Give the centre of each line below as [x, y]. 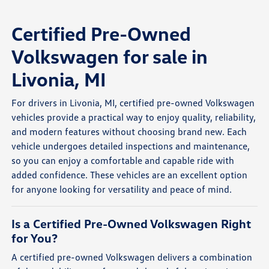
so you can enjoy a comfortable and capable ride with [123, 161]
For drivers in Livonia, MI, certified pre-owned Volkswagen [133, 103]
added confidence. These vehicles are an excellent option [130, 175]
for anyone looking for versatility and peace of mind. [122, 189]
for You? [35, 238]
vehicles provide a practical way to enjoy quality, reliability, [134, 117]
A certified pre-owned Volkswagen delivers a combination [132, 257]
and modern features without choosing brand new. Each [129, 132]
